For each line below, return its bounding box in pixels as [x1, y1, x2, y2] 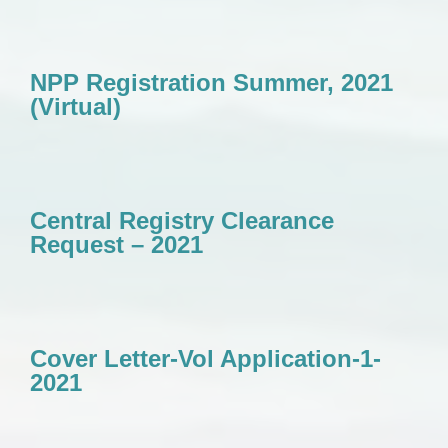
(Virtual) [30, 93, 121, 120]
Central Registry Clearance [30, 207, 334, 234]
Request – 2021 [30, 231, 203, 258]
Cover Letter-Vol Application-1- [30, 345, 381, 372]
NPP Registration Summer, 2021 [30, 69, 393, 96]
